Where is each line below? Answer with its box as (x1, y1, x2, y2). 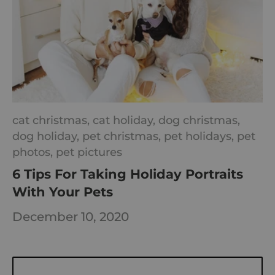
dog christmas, (158, 114, 240, 127)
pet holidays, (164, 130, 237, 143)
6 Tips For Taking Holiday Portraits (12, 166, 243, 182)
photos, (12, 145, 56, 159)
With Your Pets (12, 184, 113, 200)
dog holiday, (12, 130, 82, 143)
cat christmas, (12, 114, 93, 127)
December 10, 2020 (12, 209, 129, 224)
